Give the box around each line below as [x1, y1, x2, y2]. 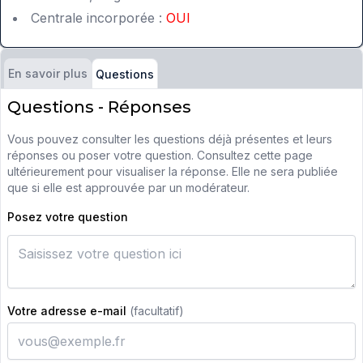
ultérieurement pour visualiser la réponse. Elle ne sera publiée [7, 164, 338, 179]
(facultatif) [130, 304, 184, 318]
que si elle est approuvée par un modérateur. [7, 181, 250, 195]
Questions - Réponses [7, 97, 191, 117]
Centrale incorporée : [27, 10, 166, 27]
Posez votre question [7, 210, 128, 224]
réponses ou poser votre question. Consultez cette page [7, 148, 313, 163]
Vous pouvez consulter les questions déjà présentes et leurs [7, 132, 332, 147]
